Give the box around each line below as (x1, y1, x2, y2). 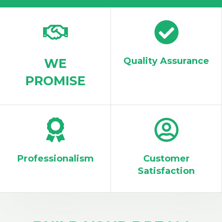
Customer (143, 153, 190, 164)
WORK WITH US (35, 15, 91, 26)
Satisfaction (138, 165, 195, 176)
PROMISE (25, 73, 86, 88)
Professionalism (17, 153, 94, 164)
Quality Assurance (123, 55, 209, 66)
